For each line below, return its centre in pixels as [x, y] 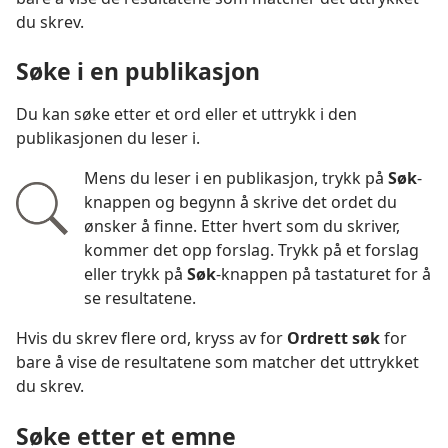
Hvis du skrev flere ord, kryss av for [151, 338]
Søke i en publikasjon [138, 71]
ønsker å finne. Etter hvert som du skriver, [242, 226]
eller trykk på [135, 274]
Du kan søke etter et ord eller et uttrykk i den [186, 114]
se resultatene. [140, 298]
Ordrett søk [333, 338]
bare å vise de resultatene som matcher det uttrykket [217, 362]
